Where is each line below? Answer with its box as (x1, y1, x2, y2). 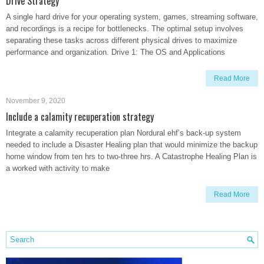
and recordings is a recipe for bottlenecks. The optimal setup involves (6, 24, 243, 33)
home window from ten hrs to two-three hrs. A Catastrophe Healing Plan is (6, 152, 257, 161)
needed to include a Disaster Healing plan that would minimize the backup (6, 140, 258, 149)
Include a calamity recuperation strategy (6, 110, 154, 124)
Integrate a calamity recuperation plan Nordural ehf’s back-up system (6, 128, 241, 137)
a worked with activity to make (6, 164, 110, 173)
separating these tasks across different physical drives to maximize (6, 36, 237, 45)
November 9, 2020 (6, 97, 65, 105)
